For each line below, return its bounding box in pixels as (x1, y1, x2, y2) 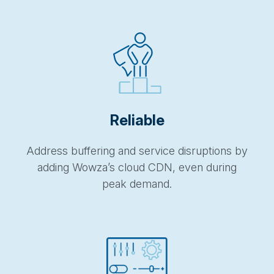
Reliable (109, 111, 165, 129)
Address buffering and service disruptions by (26, 144, 248, 157)
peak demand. (102, 177, 172, 190)
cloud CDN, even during (115, 160, 237, 174)
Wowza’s (72, 160, 115, 174)
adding (37, 160, 72, 174)
